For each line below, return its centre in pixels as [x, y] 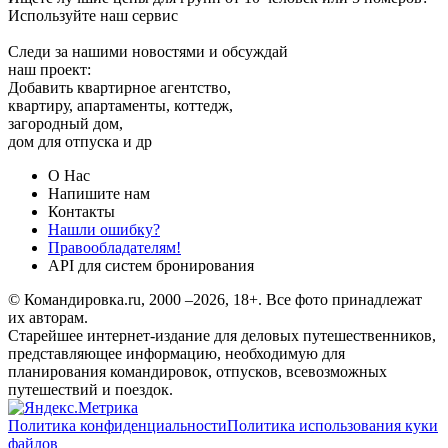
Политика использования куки [332, 425]
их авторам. [48, 317]
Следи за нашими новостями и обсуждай [148, 51]
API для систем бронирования [151, 265]
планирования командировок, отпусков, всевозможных [197, 371]
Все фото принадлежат [344, 299]
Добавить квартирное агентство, [119, 87]
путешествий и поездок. [90, 389]
